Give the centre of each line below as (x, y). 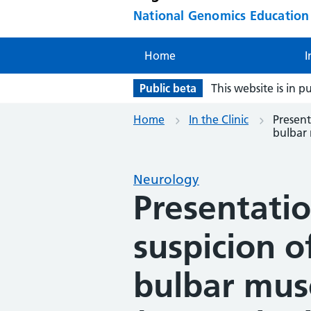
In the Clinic (219, 119)
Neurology (166, 179)
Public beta (168, 89)
